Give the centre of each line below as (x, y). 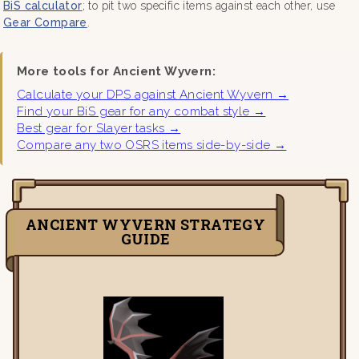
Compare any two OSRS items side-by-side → (152, 145)
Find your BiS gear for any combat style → (141, 111)
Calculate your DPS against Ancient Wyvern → (153, 94)
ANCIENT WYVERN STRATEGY (145, 224)
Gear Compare (45, 22)
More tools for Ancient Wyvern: (116, 71)
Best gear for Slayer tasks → (99, 128)
